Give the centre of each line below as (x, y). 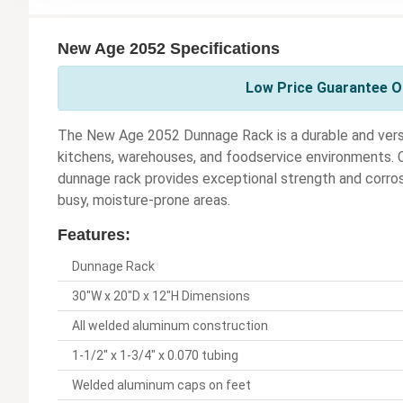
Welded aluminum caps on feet (161, 385)
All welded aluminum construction (170, 326)
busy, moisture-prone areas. (144, 201)
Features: (94, 235)
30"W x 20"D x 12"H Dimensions (161, 296)
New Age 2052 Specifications (169, 49)
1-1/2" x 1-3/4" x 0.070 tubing (155, 356)
